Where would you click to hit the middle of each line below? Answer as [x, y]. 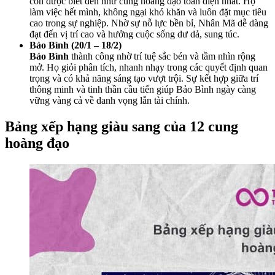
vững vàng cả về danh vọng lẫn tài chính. [110, 101]
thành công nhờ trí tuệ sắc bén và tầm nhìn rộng [162, 56]
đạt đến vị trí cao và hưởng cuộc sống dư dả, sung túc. [134, 34]
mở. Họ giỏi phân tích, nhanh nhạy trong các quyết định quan [149, 68]
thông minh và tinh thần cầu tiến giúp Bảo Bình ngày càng [143, 90]
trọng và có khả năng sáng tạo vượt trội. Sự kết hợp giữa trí [144, 79]
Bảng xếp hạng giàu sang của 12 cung [122, 127]
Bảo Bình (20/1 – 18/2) [76, 45]
